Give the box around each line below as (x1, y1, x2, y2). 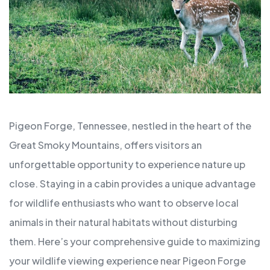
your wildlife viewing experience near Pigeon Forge (9, 254, 246, 268)
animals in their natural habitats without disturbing (9, 216, 237, 229)
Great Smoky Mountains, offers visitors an (9, 139, 202, 152)
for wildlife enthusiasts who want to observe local (9, 196, 239, 210)
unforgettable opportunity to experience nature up (9, 158, 245, 171)
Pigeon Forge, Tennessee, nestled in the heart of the (9, 119, 251, 133)
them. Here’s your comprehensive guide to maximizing (9, 235, 260, 248)
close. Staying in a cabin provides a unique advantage (9, 177, 256, 190)
